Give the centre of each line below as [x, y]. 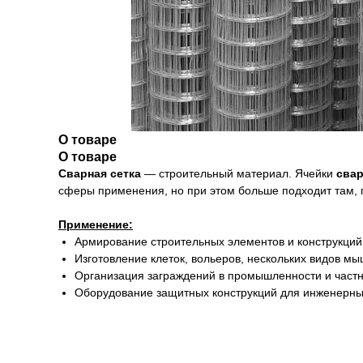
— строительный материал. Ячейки [239, 173]
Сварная [83, 173]
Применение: [96, 224]
